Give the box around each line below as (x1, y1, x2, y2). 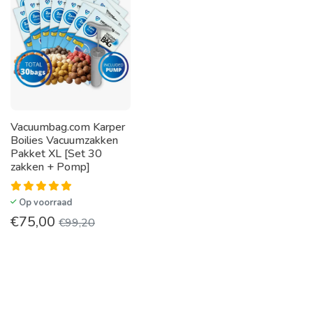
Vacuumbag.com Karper (10, 119, 125, 135)
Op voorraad (19, 196, 72, 209)
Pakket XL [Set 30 (10, 145, 102, 161)
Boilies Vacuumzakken (10, 132, 118, 148)
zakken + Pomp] (10, 159, 90, 175)
